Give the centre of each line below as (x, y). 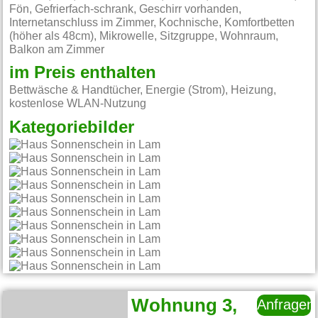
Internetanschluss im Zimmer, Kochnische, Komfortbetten (152, 22)
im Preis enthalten (83, 73)
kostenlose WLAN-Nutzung (78, 104)
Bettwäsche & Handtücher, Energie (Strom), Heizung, (143, 91)
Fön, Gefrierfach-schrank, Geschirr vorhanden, (126, 9)
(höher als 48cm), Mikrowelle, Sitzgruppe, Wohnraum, (144, 36)
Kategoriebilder (72, 128)
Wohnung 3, (185, 306)
